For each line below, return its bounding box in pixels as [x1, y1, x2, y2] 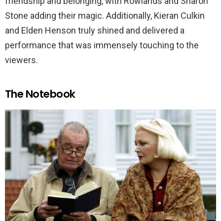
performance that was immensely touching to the [5, 39, 199, 50]
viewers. [5, 54, 38, 65]
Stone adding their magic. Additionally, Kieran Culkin [5, 10, 205, 21]
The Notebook [5, 86, 75, 101]
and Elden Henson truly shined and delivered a [5, 25, 184, 36]
